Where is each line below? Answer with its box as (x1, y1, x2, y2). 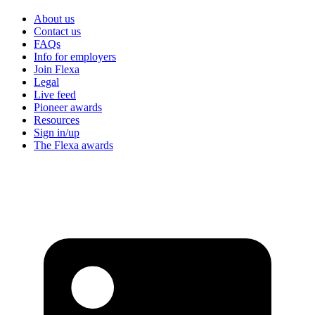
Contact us (34, 25, 81, 37)
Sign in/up (34, 126, 79, 139)
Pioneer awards (34, 101, 102, 113)
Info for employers (34, 50, 116, 63)
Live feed (34, 88, 76, 101)
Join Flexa (34, 63, 79, 75)
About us (34, 12, 75, 25)
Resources (34, 113, 79, 126)
